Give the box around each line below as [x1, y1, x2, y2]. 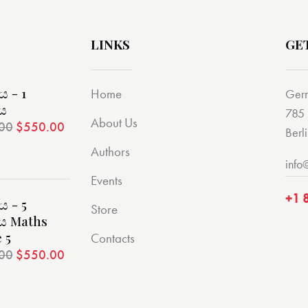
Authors [91, 142, 130, 160]
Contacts [91, 229, 135, 247]
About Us [91, 113, 137, 131]
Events [91, 171, 122, 189]
